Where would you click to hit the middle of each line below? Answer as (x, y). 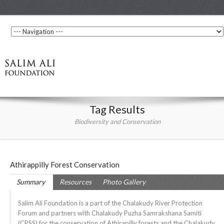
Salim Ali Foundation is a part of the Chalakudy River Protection (110, 203)
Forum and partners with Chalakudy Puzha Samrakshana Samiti (110, 213)
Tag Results (117, 109)
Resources (75, 182)
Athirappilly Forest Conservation (65, 164)
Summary (31, 182)
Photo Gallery (124, 182)
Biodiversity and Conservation (117, 121)
